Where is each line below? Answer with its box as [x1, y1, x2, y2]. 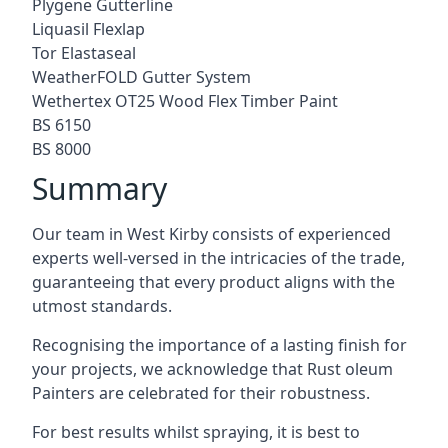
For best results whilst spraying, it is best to [32, 420, 360, 443]
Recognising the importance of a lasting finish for [32, 333, 407, 356]
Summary [32, 167, 167, 209]
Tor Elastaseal [32, 41, 136, 64]
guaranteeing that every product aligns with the [32, 270, 395, 293]
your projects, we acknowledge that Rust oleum [32, 357, 393, 380]
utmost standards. [32, 294, 172, 317]
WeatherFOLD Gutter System [32, 65, 251, 88]
